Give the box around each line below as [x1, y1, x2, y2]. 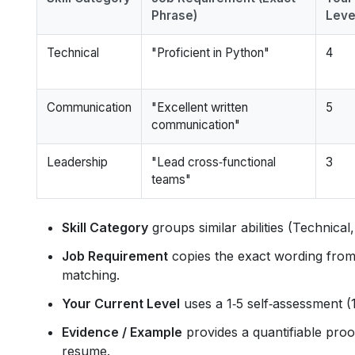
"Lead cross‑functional [151, 154, 276, 170]
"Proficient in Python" [151, 44, 269, 60]
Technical [47, 44, 99, 60]
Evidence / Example [62, 323, 182, 340]
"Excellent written [151, 99, 248, 115]
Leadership [47, 154, 108, 170]
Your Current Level [62, 295, 180, 311]
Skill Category [62, 219, 148, 235]
